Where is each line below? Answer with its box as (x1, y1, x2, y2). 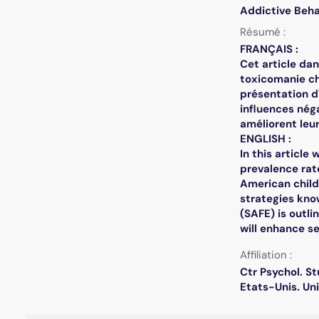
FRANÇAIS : (239, 42, 298, 57)
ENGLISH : (239, 132, 291, 147)
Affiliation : (239, 248, 292, 263)
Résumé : (239, 25, 286, 40)
